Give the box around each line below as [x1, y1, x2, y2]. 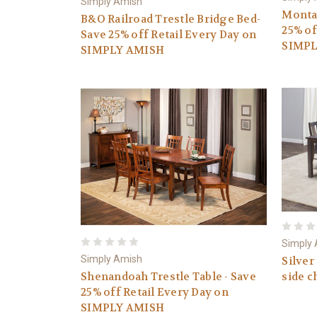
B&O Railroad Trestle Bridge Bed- [81, 11, 260, 26]
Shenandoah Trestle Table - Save [81, 270, 256, 284]
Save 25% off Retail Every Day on [81, 27, 256, 42]
